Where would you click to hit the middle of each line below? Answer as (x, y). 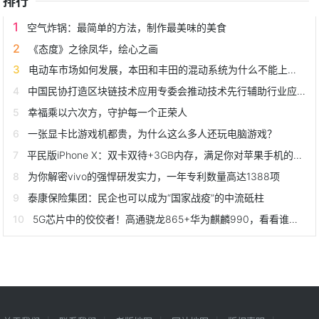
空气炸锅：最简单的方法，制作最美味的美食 (127, 27)
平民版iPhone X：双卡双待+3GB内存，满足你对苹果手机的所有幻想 (161, 155)
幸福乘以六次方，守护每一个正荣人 (108, 112)
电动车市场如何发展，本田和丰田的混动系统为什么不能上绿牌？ (158, 69)
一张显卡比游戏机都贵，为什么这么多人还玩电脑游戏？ (153, 133)
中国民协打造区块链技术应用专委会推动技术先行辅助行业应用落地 (163, 90)
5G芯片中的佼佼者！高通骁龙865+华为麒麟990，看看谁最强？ (161, 219)
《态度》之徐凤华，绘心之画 (94, 48)
